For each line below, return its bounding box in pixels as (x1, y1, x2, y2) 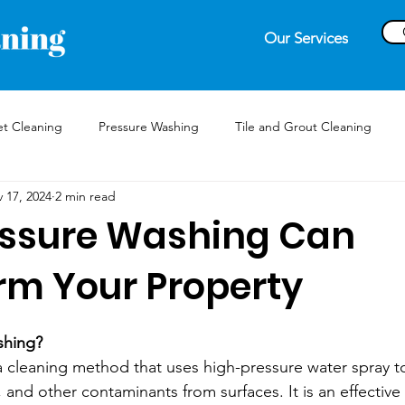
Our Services (264, 29, 348, 47)
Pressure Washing (99, 118, 199, 135)
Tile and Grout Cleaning (235, 118, 372, 135)
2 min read (55, 187, 116, 204)
